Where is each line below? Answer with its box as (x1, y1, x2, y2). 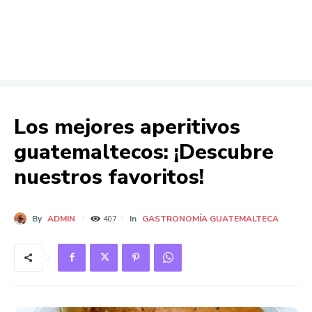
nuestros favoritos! (14, 163, 204, 192)
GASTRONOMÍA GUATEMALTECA (142, 213, 279, 225)
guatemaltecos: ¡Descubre (14, 138, 274, 167)
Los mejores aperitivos (14, 113, 240, 142)
